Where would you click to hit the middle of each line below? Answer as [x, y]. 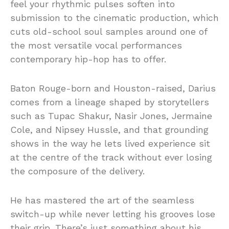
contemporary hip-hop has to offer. [88, 59]
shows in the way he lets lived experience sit [110, 143]
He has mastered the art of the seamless [102, 200]
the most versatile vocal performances [96, 45]
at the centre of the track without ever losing [111, 157]
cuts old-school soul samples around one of [109, 31]
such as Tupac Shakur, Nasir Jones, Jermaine [111, 116]
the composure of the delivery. [77, 171]
